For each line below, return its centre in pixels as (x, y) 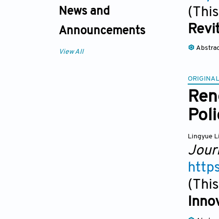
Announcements (102, 32)
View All (71, 52)
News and (84, 12)
